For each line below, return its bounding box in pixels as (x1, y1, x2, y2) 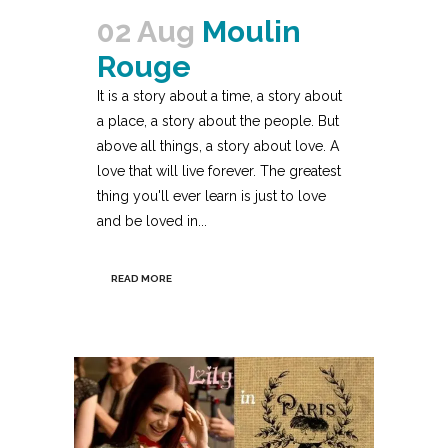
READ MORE (111, 273, 172, 285)
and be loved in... (97, 213, 207, 230)
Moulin (202, 14, 301, 50)
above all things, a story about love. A (97, 138, 339, 155)
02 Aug (97, 14, 195, 50)
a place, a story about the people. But (97, 113, 339, 130)
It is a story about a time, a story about (97, 88, 342, 105)
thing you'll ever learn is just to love (97, 188, 326, 205)
